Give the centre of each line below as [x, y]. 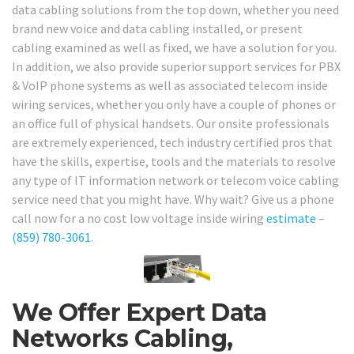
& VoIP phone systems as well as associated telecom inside [170, 86]
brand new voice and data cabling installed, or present [157, 29]
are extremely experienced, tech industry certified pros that [172, 143]
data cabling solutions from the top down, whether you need [175, 10]
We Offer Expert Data [139, 313]
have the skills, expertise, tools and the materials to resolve [174, 162]
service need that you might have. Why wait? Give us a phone [173, 200]
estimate [291, 218]
